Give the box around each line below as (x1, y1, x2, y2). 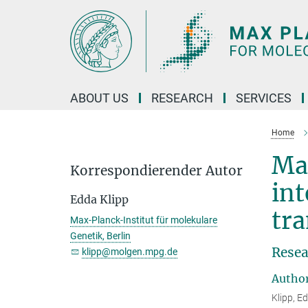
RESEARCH (151, 91, 213, 105)
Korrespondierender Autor (70, 162, 243, 179)
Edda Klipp (70, 192, 129, 206)
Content (3, 25, 41, 38)
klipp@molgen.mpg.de (82, 246, 177, 257)
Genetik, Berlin (70, 230, 131, 241)
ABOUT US (70, 91, 129, 105)
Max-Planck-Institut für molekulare (70, 214, 217, 225)
